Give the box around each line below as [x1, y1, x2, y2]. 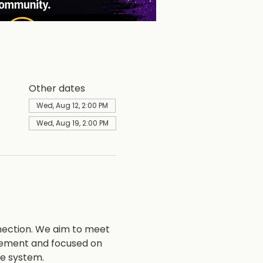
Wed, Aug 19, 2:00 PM [36, 118, 109, 128]
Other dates [28, 82, 85, 95]
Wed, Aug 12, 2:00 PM [36, 100, 108, 110]
